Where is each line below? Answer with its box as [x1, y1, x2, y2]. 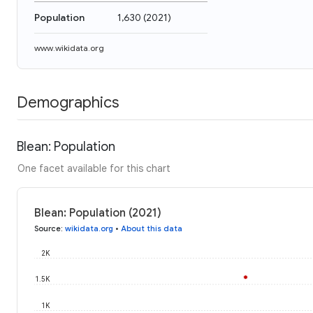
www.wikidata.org [34, 43, 104, 53]
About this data [121, 223, 182, 233]
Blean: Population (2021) [34, 205, 161, 220]
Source [34, 223, 61, 233]
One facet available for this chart [17, 161, 170, 175]
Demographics [17, 92, 119, 112]
